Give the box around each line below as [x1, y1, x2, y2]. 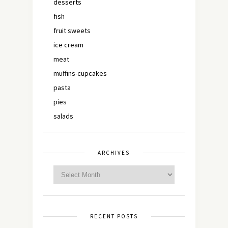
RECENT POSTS [90, 213, 138, 220]
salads [53, 111, 73, 121]
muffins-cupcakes [53, 69, 107, 78]
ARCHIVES [98, 149, 130, 157]
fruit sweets [53, 26, 91, 36]
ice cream [53, 40, 83, 50]
